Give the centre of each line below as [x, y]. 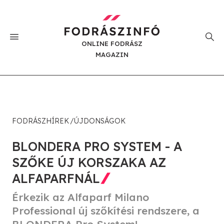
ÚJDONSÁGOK [100, 121]
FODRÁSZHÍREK [40, 121]
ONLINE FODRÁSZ [112, 43]
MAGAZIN [112, 54]
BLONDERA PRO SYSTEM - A [97, 146]
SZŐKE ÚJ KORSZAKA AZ [89, 162]
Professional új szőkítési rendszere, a [106, 210]
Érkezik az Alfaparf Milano [80, 197]
